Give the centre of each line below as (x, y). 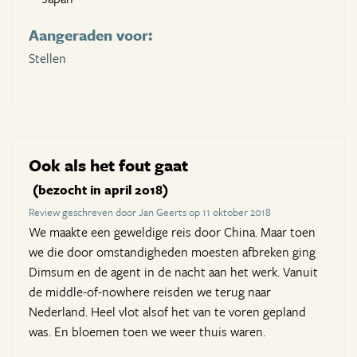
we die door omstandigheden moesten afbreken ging (172, 252)
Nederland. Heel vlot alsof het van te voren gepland (167, 312)
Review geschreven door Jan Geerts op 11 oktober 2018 (150, 212)
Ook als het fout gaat (108, 165)
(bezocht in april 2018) (100, 190)
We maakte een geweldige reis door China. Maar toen (172, 232)
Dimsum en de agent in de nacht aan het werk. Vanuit (173, 272)
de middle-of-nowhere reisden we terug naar (150, 292)
